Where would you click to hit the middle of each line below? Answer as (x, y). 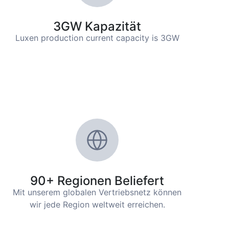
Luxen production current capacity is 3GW (97, 38)
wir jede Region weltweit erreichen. (97, 205)
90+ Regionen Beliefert (97, 181)
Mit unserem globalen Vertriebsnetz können (97, 192)
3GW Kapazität (97, 27)
